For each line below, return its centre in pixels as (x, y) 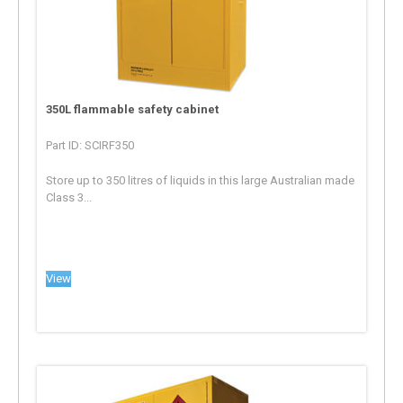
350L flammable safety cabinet (133, 109)
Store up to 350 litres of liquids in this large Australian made (201, 180)
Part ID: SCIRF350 (90, 145)
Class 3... (69, 197)
